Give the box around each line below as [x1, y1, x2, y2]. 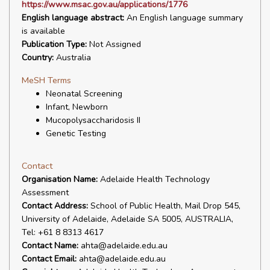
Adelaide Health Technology [98, 174, 210, 185]
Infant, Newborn [46, 101, 108, 113]
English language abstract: [22, 12, 124, 24]
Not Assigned [87, 39, 141, 50]
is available [22, 25, 65, 37]
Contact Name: [22, 240, 78, 251]
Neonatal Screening [46, 88, 122, 99]
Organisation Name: [22, 174, 98, 185]
